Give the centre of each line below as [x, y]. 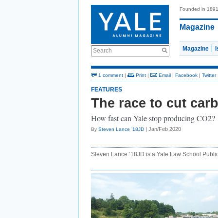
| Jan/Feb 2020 [163, 129]
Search [102, 51]
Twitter [209, 75]
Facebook [186, 75]
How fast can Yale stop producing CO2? [153, 118]
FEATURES [107, 90]
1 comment [110, 75]
